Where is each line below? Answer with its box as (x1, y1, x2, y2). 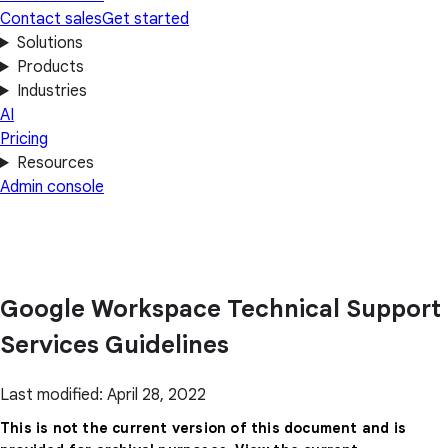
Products (16, 57, 84, 77)
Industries (16, 81, 87, 101)
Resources (16, 153, 94, 173)
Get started (102, 9, 189, 29)
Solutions (16, 33, 83, 53)
